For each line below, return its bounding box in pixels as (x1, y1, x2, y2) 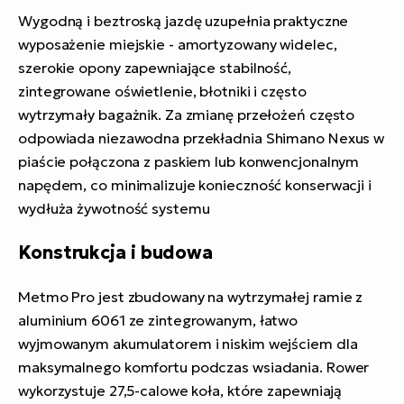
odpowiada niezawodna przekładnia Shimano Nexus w (18, 129, 385, 148)
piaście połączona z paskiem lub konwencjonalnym (18, 152, 360, 171)
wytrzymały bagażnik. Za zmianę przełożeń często (18, 106, 355, 124)
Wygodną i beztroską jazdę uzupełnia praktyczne (18, 12, 349, 31)
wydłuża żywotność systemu (18, 199, 210, 218)
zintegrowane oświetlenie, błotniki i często (18, 82, 307, 101)
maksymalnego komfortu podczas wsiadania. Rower (18, 358, 370, 377)
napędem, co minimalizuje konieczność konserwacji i (18, 176, 372, 195)
